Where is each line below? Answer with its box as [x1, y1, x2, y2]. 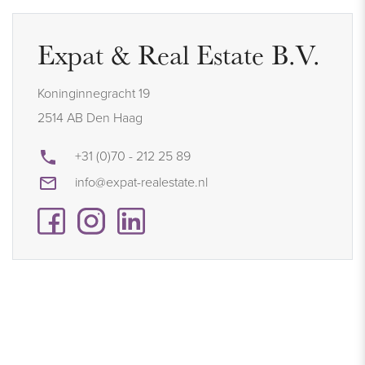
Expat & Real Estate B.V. [37, 36, 320, 73]
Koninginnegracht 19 [37, 83, 150, 102]
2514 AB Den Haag [37, 108, 143, 126]
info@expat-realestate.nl [75, 172, 208, 191]
